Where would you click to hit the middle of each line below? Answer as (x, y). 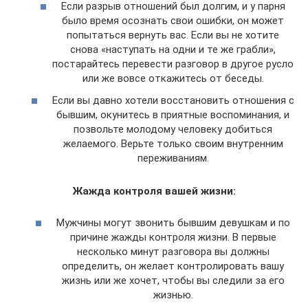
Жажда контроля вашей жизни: (154, 191)
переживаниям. (173, 158)
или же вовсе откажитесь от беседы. (173, 79)
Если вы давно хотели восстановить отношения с (173, 100)
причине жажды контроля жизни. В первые (173, 238)
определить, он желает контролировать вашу (173, 266)
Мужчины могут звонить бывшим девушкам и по (173, 223)
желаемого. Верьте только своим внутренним (173, 143)
